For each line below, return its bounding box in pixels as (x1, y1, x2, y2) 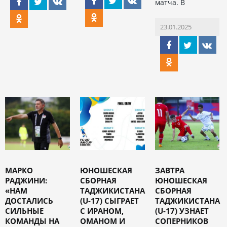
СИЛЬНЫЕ (5, 205, 44, 216)
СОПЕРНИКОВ (155, 215, 208, 226)
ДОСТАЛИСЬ (5, 195, 53, 206)
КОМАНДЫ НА (5, 215, 59, 226)
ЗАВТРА (155, 165, 184, 175)
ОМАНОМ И (80, 215, 125, 226)
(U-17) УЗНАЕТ (155, 205, 209, 216)
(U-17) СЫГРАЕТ (80, 195, 139, 206)
